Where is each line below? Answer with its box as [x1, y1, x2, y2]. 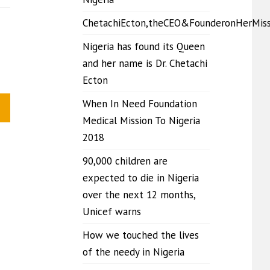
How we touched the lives [83, 228, 199, 242]
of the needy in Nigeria [83, 245, 184, 259]
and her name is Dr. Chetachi [83, 57, 207, 70]
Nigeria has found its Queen [83, 40, 205, 53]
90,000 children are [83, 154, 168, 168]
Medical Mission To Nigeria [83, 114, 200, 127]
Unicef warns [83, 205, 141, 218]
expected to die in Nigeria [83, 171, 199, 184]
